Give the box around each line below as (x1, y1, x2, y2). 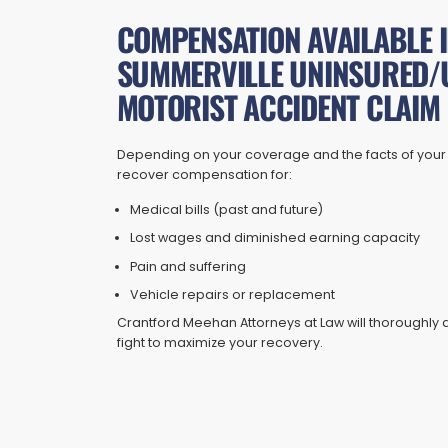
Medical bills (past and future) (130, 200, 324, 218)
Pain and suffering (130, 257, 247, 275)
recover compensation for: (116, 165, 292, 183)
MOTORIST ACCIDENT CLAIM (116, 82, 440, 130)
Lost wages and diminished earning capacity (130, 229, 421, 247)
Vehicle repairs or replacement (130, 285, 336, 303)
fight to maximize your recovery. (116, 334, 323, 352)
